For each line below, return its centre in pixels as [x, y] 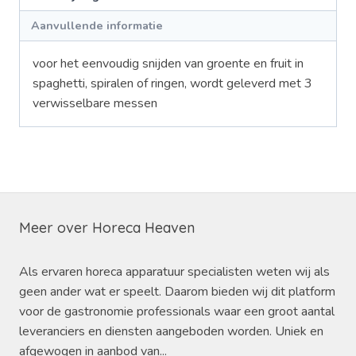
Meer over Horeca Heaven [107, 228]
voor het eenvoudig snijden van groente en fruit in [168, 64]
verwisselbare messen [95, 104]
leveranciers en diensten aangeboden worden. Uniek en [171, 332]
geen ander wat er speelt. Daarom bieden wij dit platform [177, 292]
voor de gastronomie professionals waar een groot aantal [177, 312]
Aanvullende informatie [97, 26]
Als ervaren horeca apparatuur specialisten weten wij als [174, 272]
